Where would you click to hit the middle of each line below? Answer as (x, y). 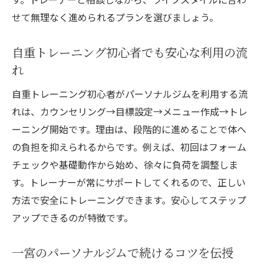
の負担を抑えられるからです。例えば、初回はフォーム (129, 147)
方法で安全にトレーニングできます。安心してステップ (129, 200)
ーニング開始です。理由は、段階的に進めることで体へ (129, 129)
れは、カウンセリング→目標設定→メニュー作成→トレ (130, 112)
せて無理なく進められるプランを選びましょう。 (115, 17)
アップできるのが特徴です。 (72, 218)
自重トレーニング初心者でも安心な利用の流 (130, 52)
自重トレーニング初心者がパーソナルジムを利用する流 (130, 94)
